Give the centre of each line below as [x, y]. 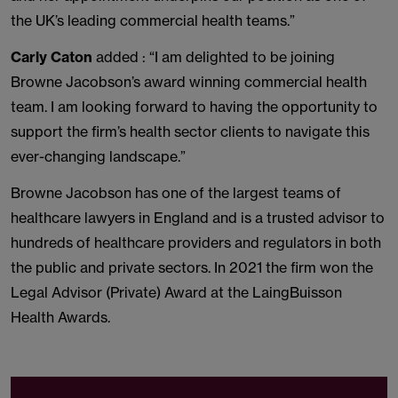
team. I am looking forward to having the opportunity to [194, 107]
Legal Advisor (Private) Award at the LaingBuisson [176, 292]
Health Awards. [60, 317]
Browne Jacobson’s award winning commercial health [189, 82]
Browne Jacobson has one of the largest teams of [176, 193]
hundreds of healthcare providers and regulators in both [196, 243]
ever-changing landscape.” [98, 156]
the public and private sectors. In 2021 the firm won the [192, 267]
